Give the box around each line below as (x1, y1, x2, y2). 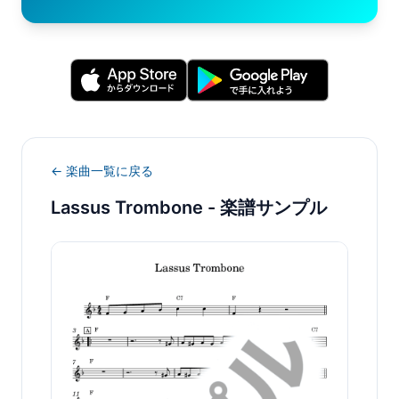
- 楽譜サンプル (203, 197, 327, 218)
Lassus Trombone (51, 197, 203, 218)
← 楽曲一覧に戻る (51, 163, 153, 178)
